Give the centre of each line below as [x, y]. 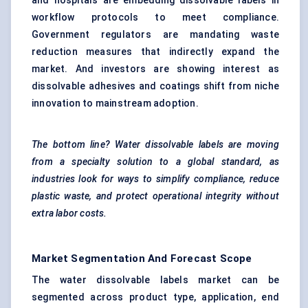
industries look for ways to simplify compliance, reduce [155, 179]
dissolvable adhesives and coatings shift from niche [155, 86]
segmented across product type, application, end [155, 297]
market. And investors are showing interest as [155, 69]
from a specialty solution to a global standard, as [155, 162]
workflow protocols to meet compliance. [155, 18]
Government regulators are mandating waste [155, 35]
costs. [93, 213]
